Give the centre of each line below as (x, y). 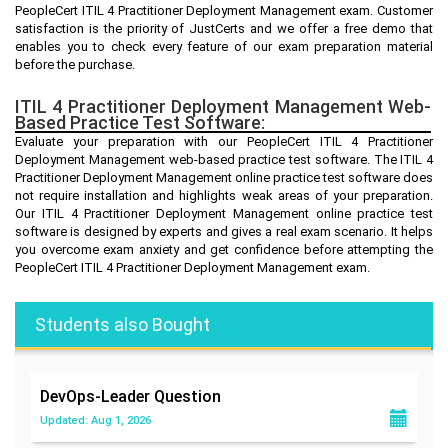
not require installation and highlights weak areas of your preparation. (224, 195)
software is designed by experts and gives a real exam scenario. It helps (224, 231)
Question (187, 396)
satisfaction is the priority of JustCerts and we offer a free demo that (224, 28)
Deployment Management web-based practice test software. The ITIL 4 (224, 159)
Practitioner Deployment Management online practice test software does (224, 177)
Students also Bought (122, 324)
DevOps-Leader (97, 396)
